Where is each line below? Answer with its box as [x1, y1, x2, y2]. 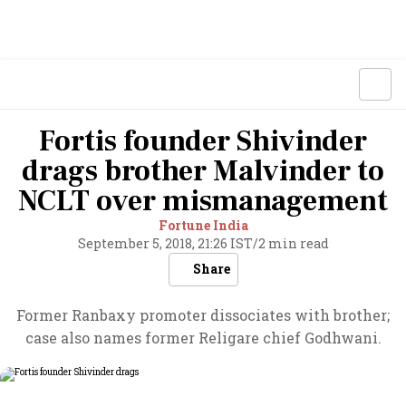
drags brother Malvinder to [22, 152, 384, 190]
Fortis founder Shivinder [39, 122, 367, 160]
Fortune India [158, 217, 248, 234]
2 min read [257, 235, 329, 252]
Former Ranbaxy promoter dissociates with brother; [16, 305, 390, 324]
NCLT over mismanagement [18, 182, 388, 220]
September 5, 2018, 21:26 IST [77, 235, 253, 252]
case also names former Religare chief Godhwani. [24, 328, 382, 347]
